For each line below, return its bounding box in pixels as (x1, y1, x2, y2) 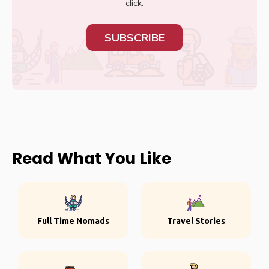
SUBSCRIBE (104, 31, 165, 44)
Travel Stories (166, 216, 225, 226)
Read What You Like (12, 148, 171, 169)
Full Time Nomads (37, 216, 109, 226)
